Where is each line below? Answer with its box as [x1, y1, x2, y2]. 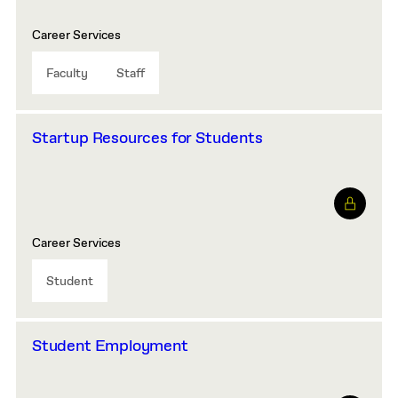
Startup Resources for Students [32, 128, 263, 149]
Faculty [46, 66, 88, 82]
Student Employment [32, 336, 188, 357]
